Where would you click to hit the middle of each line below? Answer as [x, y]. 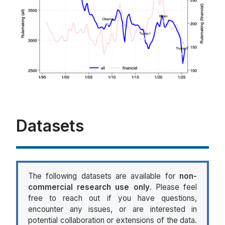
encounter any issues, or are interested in [113, 209]
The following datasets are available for [104, 176]
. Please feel [173, 187]
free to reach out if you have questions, [113, 198]
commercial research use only [89, 187]
